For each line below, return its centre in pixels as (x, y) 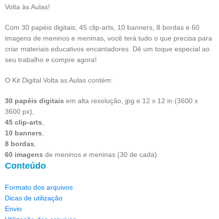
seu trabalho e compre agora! (51, 60)
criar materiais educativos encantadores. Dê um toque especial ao (107, 49)
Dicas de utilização (34, 198)
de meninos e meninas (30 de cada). (101, 155)
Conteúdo (25, 166)
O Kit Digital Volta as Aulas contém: (59, 80)
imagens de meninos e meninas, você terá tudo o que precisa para (109, 38)
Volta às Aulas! (27, 7)
